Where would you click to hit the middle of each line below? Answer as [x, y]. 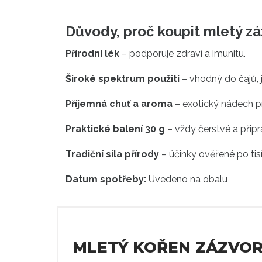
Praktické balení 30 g [115, 129]
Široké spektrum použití [123, 79]
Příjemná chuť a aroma [119, 104]
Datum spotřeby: [106, 180]
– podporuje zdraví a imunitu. [182, 54]
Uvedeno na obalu [187, 180]
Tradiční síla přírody [112, 154]
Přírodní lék [92, 54]
